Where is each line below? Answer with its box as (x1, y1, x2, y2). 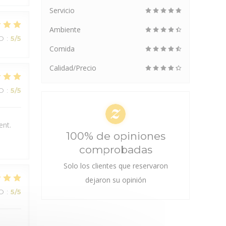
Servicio (49, 6, 75, 15)
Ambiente (49, 25, 81, 34)
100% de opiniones (66, 130, 165, 142)
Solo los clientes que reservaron (63, 161, 168, 171)
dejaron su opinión (85, 175, 146, 185)
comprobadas (79, 143, 152, 156)
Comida (49, 44, 75, 53)
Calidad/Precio (49, 63, 96, 73)
